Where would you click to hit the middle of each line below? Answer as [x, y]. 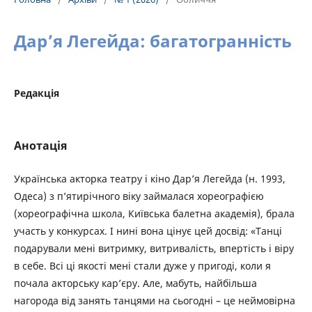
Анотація [40, 146]
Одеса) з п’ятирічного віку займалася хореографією [139, 196]
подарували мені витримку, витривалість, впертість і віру [154, 248]
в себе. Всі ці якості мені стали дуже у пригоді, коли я [142, 266]
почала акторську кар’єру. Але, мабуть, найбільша [135, 283]
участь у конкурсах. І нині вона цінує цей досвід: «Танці [148, 231]
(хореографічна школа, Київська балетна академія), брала [154, 213]
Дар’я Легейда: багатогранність [153, 41]
